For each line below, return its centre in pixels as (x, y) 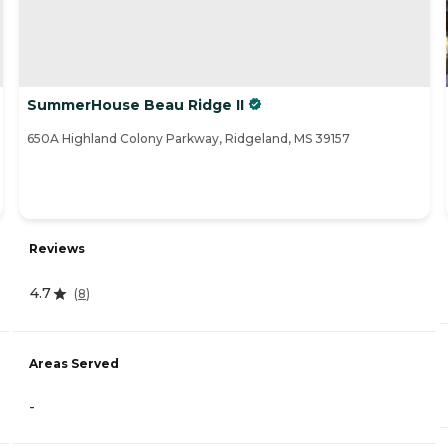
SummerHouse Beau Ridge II (135, 105)
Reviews (57, 249)
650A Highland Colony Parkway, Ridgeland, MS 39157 (188, 139)
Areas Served (74, 364)
